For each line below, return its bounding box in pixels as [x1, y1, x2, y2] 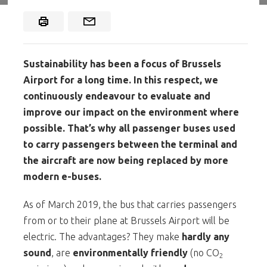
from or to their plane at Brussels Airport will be [23, 215, 229, 226]
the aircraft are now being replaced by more [23, 154, 228, 166]
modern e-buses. [23, 170, 101, 182]
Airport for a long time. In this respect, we [23, 74, 218, 85]
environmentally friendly [73, 247, 188, 258]
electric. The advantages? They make [23, 231, 182, 242]
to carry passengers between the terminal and [23, 138, 237, 150]
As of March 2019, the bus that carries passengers [23, 198, 237, 210]
